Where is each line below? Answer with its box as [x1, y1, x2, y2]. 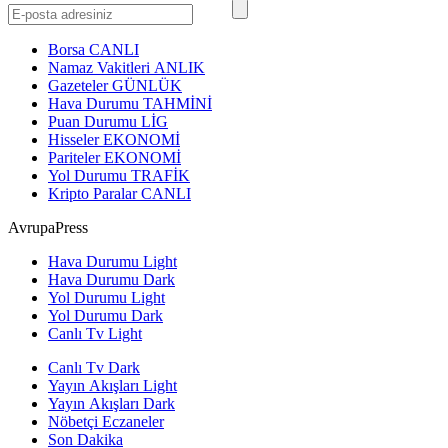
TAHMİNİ [143, 95, 212, 113]
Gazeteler [48, 77, 112, 95]
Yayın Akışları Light [48, 377, 177, 395]
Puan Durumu [48, 113, 141, 131]
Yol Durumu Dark [48, 307, 163, 325]
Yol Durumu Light [48, 289, 165, 307]
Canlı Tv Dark [48, 359, 140, 377]
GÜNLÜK [112, 77, 182, 95]
